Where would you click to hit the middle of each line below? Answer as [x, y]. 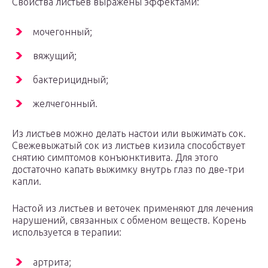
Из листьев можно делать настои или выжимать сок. [129, 134]
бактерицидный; [71, 80]
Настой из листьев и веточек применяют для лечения [133, 208]
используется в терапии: [67, 232]
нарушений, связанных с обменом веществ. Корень [129, 220]
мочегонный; [63, 32]
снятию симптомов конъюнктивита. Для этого [115, 158]
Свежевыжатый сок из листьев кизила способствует [129, 146]
